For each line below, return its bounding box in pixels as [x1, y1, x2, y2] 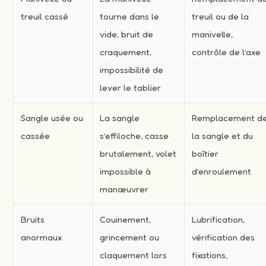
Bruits [21, 213, 45, 225]
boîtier [192, 147, 219, 159]
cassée [21, 129, 50, 141]
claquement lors [100, 249, 167, 261]
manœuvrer [100, 183, 149, 195]
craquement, [100, 46, 152, 58]
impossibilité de [100, 64, 164, 75]
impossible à [100, 165, 151, 177]
